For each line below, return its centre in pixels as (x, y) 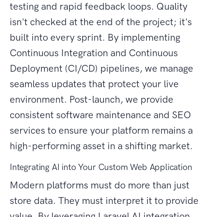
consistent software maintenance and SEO (100, 115)
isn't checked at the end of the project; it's (101, 22)
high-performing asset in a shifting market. (101, 146)
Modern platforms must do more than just (100, 185)
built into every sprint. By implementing (95, 38)
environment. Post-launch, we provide (92, 100)
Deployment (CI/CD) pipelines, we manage (101, 69)
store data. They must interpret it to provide (104, 201)
